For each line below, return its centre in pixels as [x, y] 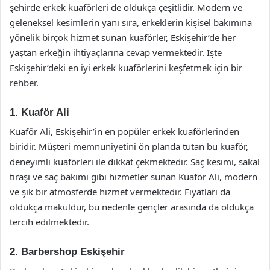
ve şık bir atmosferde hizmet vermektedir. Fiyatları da [120, 192]
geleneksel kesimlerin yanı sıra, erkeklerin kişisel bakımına [131, 22]
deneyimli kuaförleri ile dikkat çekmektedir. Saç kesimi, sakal [135, 162]
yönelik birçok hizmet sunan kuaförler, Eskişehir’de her [123, 37]
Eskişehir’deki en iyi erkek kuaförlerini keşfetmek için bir [126, 67]
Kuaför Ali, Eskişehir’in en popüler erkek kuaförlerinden [124, 131]
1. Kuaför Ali [39, 112]
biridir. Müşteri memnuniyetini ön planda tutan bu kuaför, [129, 146]
